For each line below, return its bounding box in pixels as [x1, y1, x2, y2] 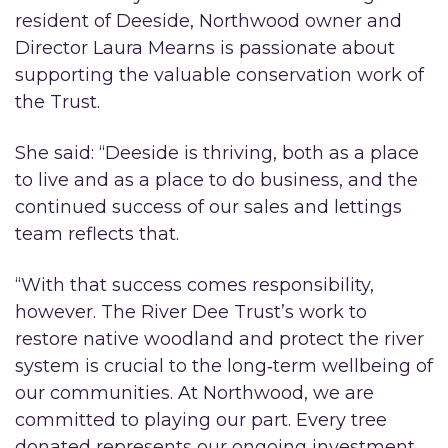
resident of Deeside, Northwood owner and [15, 9, 402, 32]
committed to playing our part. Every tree [15, 408, 387, 431]
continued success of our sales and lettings [15, 195, 402, 218]
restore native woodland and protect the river [15, 327, 424, 350]
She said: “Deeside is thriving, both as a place [15, 141, 419, 164]
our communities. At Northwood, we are [15, 381, 374, 404]
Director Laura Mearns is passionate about [15, 36, 395, 59]
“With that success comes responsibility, [15, 273, 374, 296]
